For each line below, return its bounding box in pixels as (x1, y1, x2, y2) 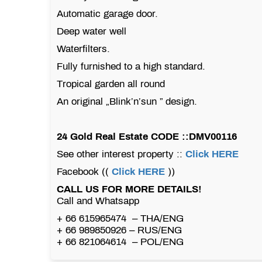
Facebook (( (57, 166, 112, 177)
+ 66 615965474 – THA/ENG (57, 212, 184, 224)
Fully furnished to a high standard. (57, 60, 208, 72)
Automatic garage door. (57, 8, 158, 19)
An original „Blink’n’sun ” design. (57, 95, 197, 107)
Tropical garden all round (57, 78, 168, 89)
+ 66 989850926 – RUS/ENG (57, 224, 182, 236)
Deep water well (57, 25, 126, 37)
